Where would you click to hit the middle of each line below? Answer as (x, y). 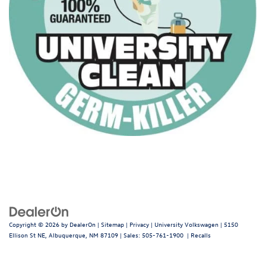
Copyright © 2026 (35, 224)
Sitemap (113, 224)
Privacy (139, 224)
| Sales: (130, 235)
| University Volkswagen (184, 224)
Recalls (201, 235)
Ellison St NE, (28, 235)
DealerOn (83, 224)
